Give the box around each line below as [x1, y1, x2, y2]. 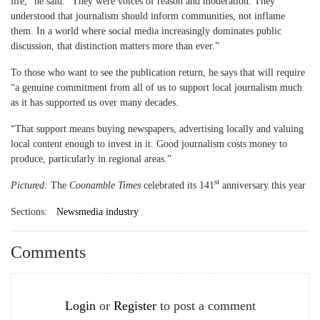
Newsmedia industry [56, 206, 139, 217]
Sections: [11, 206, 47, 217]
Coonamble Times [69, 179, 144, 191]
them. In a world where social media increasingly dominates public [11, 25, 281, 36]
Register [113, 298, 156, 313]
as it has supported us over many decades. [11, 96, 179, 108]
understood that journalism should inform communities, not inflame [11, 10, 285, 21]
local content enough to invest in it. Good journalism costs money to [11, 138, 287, 149]
